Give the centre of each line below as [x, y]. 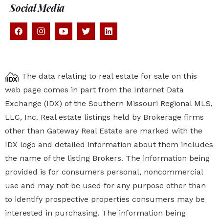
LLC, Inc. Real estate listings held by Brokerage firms [104, 117]
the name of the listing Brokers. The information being [107, 158]
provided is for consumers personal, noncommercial [104, 172]
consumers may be [168, 199]
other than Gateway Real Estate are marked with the [104, 131]
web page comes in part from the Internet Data [94, 90]
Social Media [37, 8]
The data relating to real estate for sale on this [108, 76]
